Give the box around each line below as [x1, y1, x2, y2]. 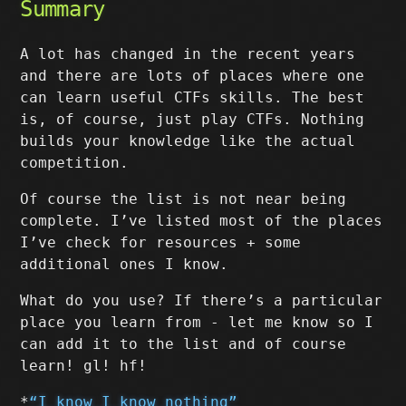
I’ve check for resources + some [20, 234, 302, 251]
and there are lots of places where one [20, 67, 365, 84]
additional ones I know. [20, 256, 229, 273]
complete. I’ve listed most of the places [20, 212, 383, 229]
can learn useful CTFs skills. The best [20, 89, 365, 106]
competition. [20, 154, 130, 171]
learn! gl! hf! [20, 357, 148, 374]
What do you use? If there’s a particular [20, 292, 383, 309]
